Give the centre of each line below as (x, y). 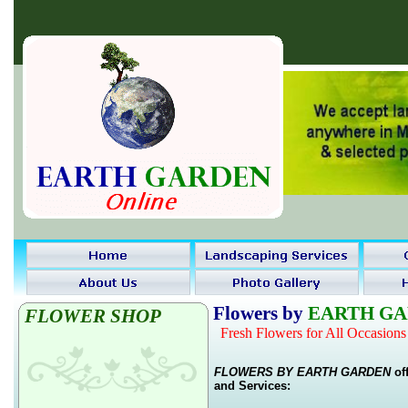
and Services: (252, 386)
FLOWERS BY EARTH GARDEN (302, 372)
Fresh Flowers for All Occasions (313, 333)
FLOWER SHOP (92, 316)
